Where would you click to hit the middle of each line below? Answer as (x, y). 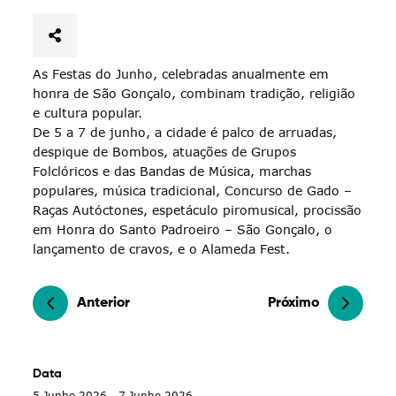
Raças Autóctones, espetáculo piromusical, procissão (198, 209)
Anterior (104, 303)
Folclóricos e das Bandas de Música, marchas (172, 171)
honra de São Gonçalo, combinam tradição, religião (194, 93)
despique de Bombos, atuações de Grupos (165, 151)
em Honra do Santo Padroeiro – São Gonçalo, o (183, 229)
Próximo (293, 303)
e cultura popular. (88, 112)
